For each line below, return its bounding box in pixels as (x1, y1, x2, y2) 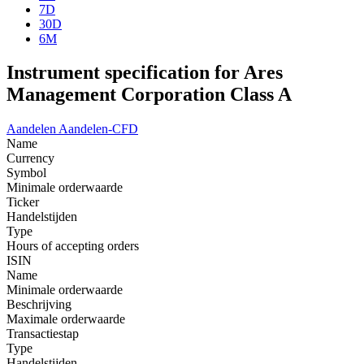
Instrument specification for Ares (6, 62, 283, 84)
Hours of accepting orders (6, 239, 139, 253)
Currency (6, 151, 54, 166)
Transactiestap (6, 327, 79, 341)
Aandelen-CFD (58, 122, 138, 136)
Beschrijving (6, 297, 71, 312)
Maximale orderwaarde (6, 312, 125, 327)
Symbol (6, 166, 46, 180)
